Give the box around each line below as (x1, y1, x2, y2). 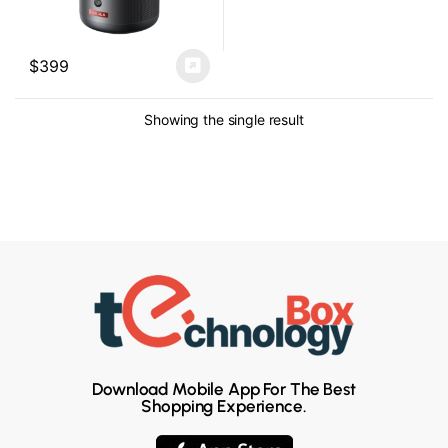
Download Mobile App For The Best (92, 378, 356, 399)
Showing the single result (144, 110, 304, 128)
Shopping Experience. (141, 395, 307, 416)
